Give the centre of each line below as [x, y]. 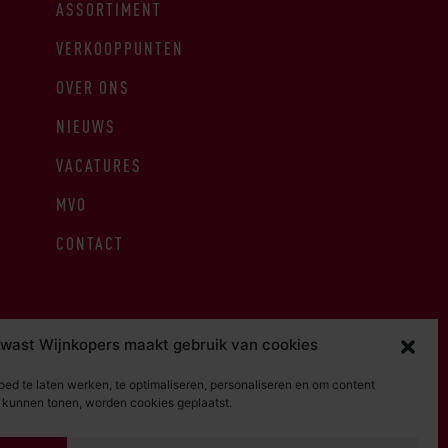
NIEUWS [85, 127]
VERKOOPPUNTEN [119, 49]
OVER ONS [92, 88]
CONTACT [89, 244]
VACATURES [98, 166]
